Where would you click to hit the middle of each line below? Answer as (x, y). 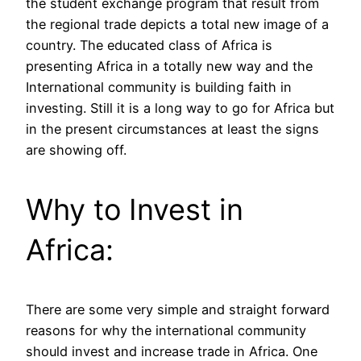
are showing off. (76, 149)
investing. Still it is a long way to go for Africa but (180, 108)
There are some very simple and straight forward (178, 309)
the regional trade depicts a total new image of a (177, 24)
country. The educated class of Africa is (149, 45)
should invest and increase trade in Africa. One (172, 351)
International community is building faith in (159, 87)
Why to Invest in (135, 209)
